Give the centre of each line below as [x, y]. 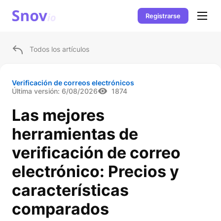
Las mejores [58, 115]
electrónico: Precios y [95, 171]
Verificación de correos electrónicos [73, 83]
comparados [60, 209]
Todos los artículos [59, 49]
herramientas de [75, 134]
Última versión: [36, 91]
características [70, 190]
